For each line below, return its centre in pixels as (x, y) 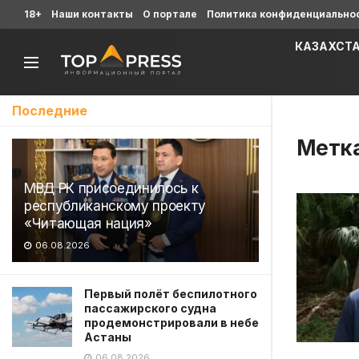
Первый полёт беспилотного (171, 294)
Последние (50, 111)
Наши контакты (92, 14)
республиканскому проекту (115, 206)
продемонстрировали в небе (171, 323)
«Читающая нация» (88, 224)
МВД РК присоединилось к (111, 188)
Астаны (108, 337)
